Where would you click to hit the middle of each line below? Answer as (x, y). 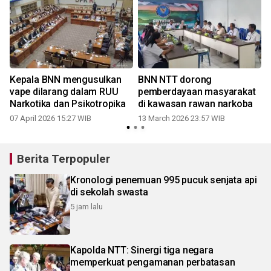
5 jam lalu (87, 206)
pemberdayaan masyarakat (197, 91)
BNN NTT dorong (175, 79)
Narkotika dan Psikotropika (68, 103)
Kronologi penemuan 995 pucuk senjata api (164, 180)
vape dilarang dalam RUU (64, 91)
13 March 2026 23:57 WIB (181, 118)
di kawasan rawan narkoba (196, 103)
